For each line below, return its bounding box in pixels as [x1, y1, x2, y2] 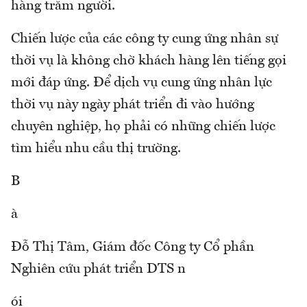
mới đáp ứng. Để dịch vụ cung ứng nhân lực [11, 76, 272, 90]
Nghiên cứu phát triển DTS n [11, 262, 186, 277]
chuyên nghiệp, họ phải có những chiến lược [11, 120, 275, 134]
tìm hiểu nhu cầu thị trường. [11, 142, 181, 156]
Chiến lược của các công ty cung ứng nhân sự [11, 32, 278, 47]
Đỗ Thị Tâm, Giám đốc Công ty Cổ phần [11, 241, 254, 255]
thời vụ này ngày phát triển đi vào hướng [11, 98, 254, 112]
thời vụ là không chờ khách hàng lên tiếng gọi [11, 54, 286, 69]
